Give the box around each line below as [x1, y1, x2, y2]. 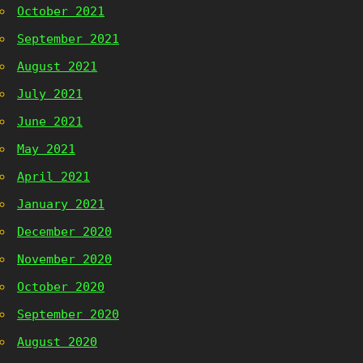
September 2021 [17, 32, 119, 46]
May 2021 [17, 142, 75, 156]
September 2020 [17, 307, 119, 322]
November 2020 [17, 252, 112, 267]
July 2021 [17, 87, 83, 101]
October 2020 [17, 280, 105, 294]
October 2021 [17, 4, 105, 19]
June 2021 [17, 114, 83, 129]
